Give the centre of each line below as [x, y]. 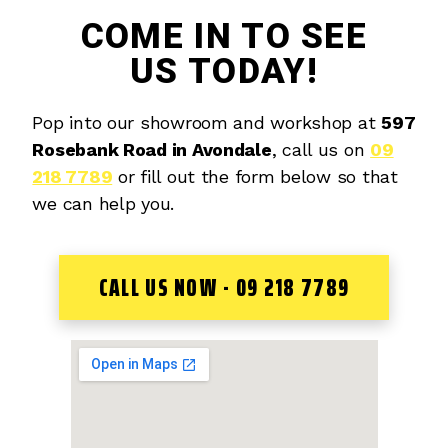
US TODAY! [224, 72]
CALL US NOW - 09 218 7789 [224, 288]
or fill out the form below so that [255, 177]
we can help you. [103, 204]
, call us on [321, 150]
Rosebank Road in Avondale [152, 150]
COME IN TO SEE [224, 37]
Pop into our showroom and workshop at [207, 123]
